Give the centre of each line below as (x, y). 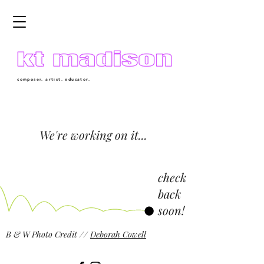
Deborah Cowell (118, 234)
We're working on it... (93, 135)
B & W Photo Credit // (48, 234)
